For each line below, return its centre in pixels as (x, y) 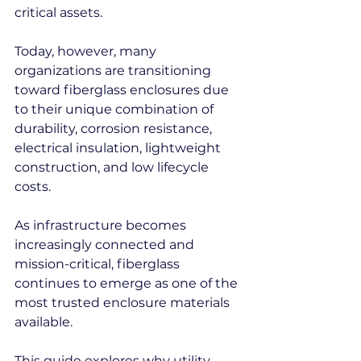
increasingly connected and (106, 245)
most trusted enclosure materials (124, 303)
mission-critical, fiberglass (99, 264)
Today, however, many (87, 51)
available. (44, 322)
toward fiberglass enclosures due (123, 90)
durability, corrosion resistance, (115, 129)
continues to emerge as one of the (128, 283)
